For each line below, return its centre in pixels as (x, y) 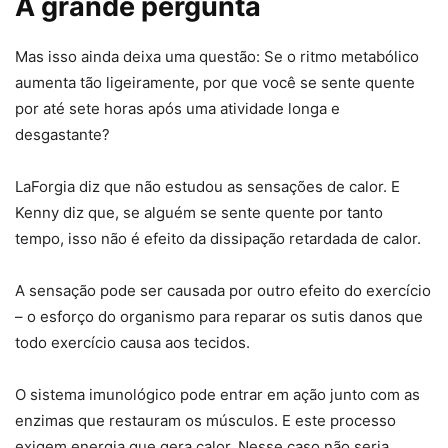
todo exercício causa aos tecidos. (132, 342)
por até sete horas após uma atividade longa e (177, 108)
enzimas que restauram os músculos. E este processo (205, 420)
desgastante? (62, 134)
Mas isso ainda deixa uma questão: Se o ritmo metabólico (217, 56)
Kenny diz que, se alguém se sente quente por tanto (199, 212)
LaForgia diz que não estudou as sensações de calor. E (207, 186)
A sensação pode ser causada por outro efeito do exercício (223, 290)
